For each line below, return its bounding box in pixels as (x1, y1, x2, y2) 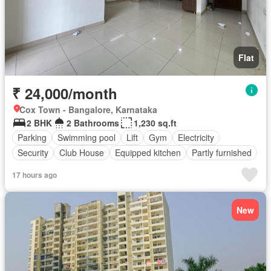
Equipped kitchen (115, 146, 181, 158)
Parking (18, 131, 47, 143)
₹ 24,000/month (12, 82, 117, 103)
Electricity (178, 131, 214, 143)
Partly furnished (192, 146, 252, 158)
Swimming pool (57, 131, 116, 143)
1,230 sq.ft (134, 116, 177, 129)
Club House (59, 146, 104, 158)
